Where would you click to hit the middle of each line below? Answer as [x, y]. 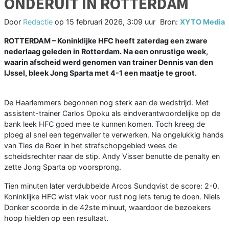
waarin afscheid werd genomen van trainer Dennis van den [109, 62]
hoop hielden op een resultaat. [56, 218]
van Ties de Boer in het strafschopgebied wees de [90, 146]
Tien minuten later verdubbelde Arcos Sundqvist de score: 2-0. [112, 186]
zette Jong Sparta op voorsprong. [63, 167]
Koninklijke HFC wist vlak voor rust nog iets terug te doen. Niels [112, 197]
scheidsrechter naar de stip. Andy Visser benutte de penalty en [112, 156]
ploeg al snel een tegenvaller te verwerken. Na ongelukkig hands [114, 135]
